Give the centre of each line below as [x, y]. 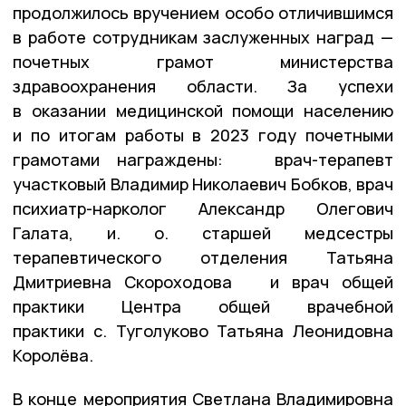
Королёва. [53, 355]
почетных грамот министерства [203, 61]
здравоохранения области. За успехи [203, 86]
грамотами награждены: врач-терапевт [203, 159]
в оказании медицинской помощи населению [203, 110]
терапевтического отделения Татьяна [203, 257]
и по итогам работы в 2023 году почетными [203, 135]
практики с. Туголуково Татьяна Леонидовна [203, 330]
